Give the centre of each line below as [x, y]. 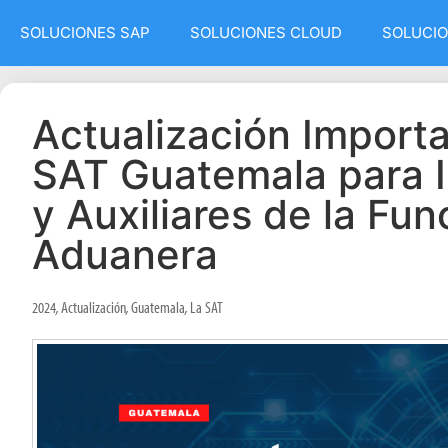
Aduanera [125, 254]
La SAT [206, 307]
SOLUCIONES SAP [85, 32]
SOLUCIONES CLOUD [266, 32]
